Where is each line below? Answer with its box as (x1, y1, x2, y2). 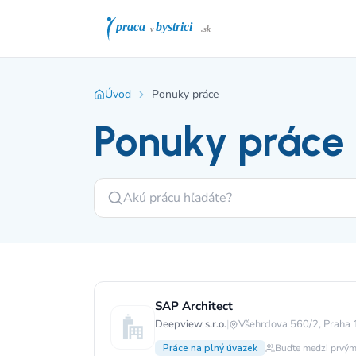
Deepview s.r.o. (155, 317, 226, 331)
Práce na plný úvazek (163, 342, 257, 354)
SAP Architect (155, 298, 233, 314)
